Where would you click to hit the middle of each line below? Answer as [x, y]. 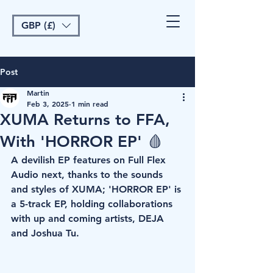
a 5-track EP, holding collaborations [93, 204]
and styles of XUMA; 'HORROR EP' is [97, 189]
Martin [38, 93]
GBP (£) [38, 25]
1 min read [90, 104]
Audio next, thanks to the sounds [88, 175]
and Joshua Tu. [47, 233]
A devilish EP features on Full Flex [90, 160]
